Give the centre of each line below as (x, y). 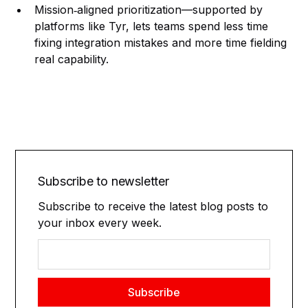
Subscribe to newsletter (103, 181)
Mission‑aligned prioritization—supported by (149, 10)
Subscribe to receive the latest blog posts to (153, 206)
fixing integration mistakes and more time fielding (161, 43)
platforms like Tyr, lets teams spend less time (152, 26)
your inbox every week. (100, 223)
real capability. (72, 59)
